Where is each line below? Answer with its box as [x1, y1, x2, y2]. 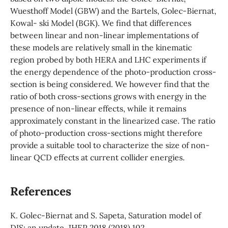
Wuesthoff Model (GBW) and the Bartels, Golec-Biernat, [10, 6, 216, 16]
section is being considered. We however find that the [10, 79, 210, 89]
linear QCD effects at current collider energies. [10, 152, 185, 162]
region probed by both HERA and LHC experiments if [10, 54, 206, 65]
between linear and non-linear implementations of [10, 30, 198, 40]
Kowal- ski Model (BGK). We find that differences [10, 18, 191, 28]
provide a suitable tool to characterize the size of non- [10, 140, 210, 150]
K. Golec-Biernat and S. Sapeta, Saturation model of [10, 210, 201, 221]
